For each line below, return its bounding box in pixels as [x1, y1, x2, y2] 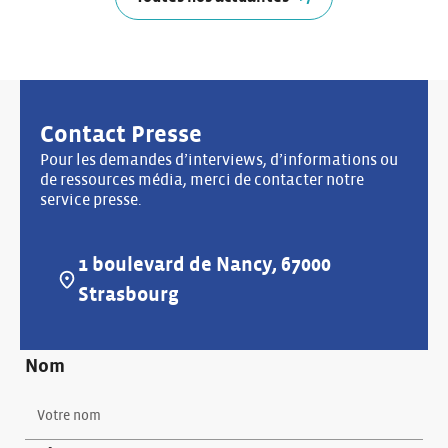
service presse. [40, 192, 142, 208]
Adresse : [55, 280, 119, 297]
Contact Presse [40, 123, 202, 147]
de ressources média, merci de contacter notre [40, 172, 364, 188]
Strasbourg [78, 285, 180, 305]
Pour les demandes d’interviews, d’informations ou [40, 152, 398, 168]
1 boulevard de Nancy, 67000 [78, 255, 332, 275]
